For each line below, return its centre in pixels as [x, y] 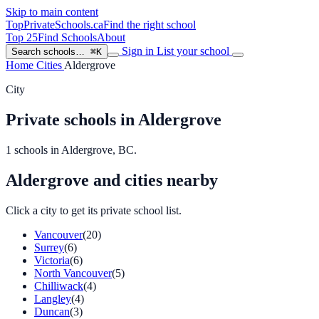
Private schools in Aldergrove [114, 119]
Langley [53, 298]
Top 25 [22, 37]
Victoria [52, 260]
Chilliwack [59, 286]
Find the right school [150, 25]
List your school [194, 51]
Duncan [52, 311]
